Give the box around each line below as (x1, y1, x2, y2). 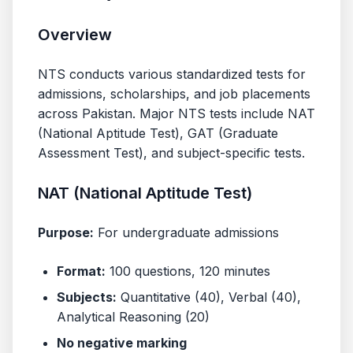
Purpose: (38, 225, 94, 240)
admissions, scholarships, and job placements (38, 86, 310, 102)
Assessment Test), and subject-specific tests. (38, 145, 305, 161)
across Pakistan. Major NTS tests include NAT (38, 106, 315, 121)
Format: (57, 263, 106, 279)
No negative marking (57, 335, 187, 351)
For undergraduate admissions (94, 225, 279, 240)
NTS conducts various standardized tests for (38, 66, 306, 82)
